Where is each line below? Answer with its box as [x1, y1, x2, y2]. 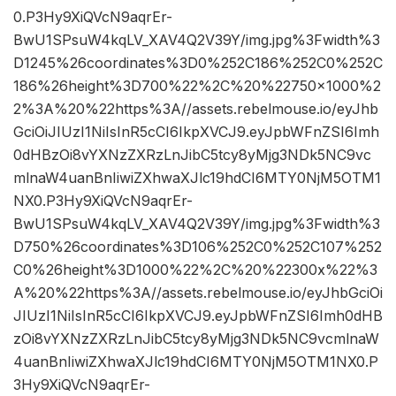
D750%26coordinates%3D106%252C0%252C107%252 [13, 238, 382, 256]
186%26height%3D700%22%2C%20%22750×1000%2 [13, 77, 381, 95]
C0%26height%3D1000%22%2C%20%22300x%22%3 [13, 261, 377, 279]
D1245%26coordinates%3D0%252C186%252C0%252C [13, 54, 383, 72]
